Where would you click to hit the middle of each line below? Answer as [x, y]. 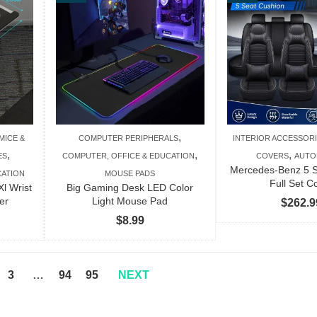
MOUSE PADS [130, 173]
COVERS [273, 155]
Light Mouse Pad [130, 201]
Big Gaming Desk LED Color [130, 187]
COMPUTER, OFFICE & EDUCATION [129, 155]
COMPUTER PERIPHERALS [129, 138]
